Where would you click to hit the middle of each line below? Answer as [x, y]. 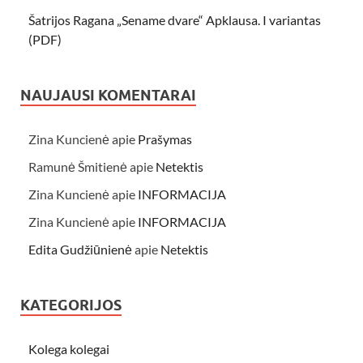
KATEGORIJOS [71, 305]
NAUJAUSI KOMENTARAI [108, 95]
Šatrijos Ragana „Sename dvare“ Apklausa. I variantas [175, 19]
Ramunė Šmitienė [78, 166]
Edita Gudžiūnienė [80, 249]
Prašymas [165, 139]
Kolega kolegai [69, 348]
